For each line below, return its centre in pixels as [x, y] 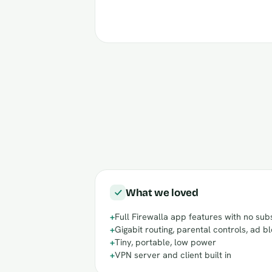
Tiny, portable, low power [165, 242]
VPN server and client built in [173, 255]
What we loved [162, 192]
